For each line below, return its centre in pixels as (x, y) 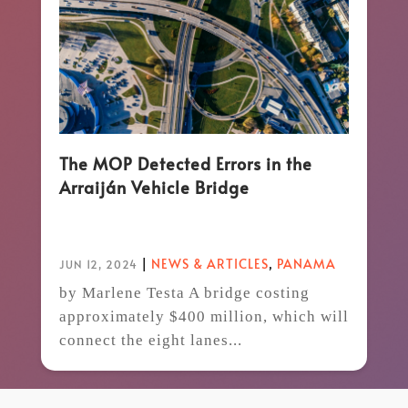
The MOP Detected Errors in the (185, 163)
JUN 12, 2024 (98, 264)
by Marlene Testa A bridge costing (184, 292)
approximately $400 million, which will (204, 316)
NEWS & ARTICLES (209, 263)
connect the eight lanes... (150, 340)
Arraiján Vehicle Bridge (154, 187)
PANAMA (306, 263)
